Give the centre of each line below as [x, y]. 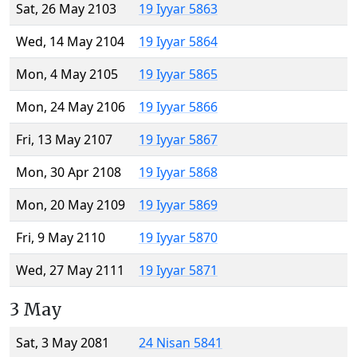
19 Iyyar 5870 [178, 238]
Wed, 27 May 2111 [70, 271]
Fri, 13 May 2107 [64, 140]
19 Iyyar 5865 [178, 75]
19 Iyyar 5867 [178, 140]
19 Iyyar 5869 [178, 205]
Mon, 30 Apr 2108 [69, 173]
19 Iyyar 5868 [178, 173]
